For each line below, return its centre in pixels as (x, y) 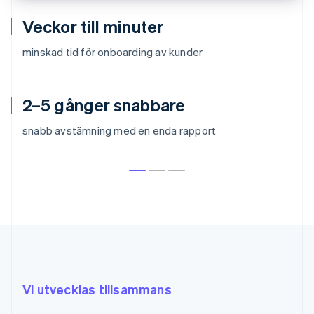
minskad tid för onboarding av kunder (113, 52)
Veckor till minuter (93, 26)
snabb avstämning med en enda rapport (120, 130)
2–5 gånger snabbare (104, 104)
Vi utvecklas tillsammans (97, 289)
